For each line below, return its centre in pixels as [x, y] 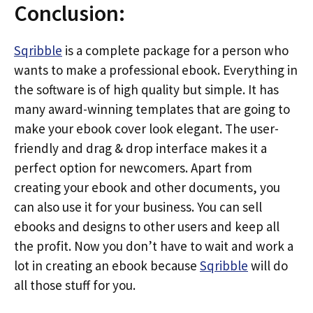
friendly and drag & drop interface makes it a [140, 148]
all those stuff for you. [75, 285]
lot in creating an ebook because [107, 265]
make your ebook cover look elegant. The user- [146, 128]
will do [268, 265]
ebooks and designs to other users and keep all [147, 226]
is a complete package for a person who [175, 50]
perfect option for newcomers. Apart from [133, 167]
